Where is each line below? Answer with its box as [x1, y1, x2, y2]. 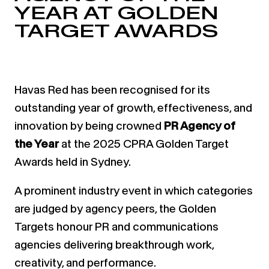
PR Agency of [164, 119, 235, 132]
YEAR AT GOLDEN [14, 2, 219, 23]
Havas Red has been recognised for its [14, 83, 210, 96]
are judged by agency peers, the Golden [14, 202, 216, 215]
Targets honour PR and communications [14, 220, 219, 233]
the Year [14, 137, 61, 150]
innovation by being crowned [14, 119, 164, 132]
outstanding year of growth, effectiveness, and [14, 101, 252, 114]
